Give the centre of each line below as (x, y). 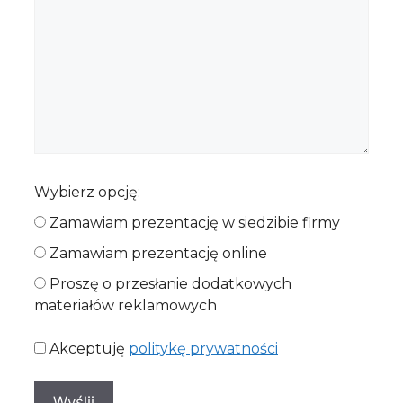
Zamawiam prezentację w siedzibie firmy (195, 223)
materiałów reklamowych (125, 306)
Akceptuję (89, 349)
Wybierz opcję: (87, 193)
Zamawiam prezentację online (158, 254)
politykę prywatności (203, 349)
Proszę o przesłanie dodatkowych (170, 284)
